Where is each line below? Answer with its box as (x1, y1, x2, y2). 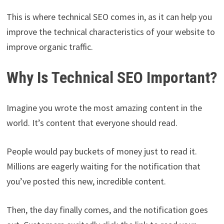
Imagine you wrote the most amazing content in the (6, 101, 202, 113)
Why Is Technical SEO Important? (6, 67, 217, 87)
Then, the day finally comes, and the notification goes (6, 203, 208, 215)
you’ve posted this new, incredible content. (6, 175, 168, 187)
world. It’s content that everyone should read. (6, 116, 177, 128)
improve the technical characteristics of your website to (6, 25, 215, 37)
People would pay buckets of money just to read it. (6, 145, 197, 157)
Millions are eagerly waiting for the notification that (6, 160, 200, 172)
